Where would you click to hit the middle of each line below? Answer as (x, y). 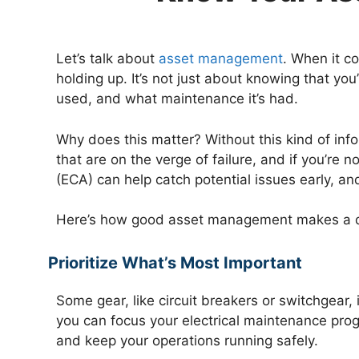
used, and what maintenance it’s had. (177, 99)
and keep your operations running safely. (187, 340)
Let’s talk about (107, 58)
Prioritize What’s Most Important (175, 262)
